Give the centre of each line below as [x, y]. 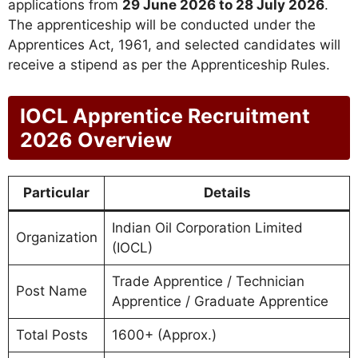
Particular [56, 192]
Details [227, 192]
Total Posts [52, 334]
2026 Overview [96, 139]
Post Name [51, 290]
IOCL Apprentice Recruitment [165, 115]
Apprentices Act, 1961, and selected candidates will [174, 45]
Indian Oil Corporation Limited [207, 227]
